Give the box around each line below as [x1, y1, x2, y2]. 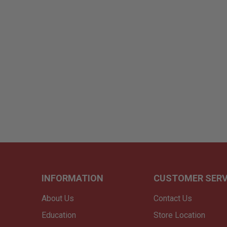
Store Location [153, 210, 205, 220]
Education [42, 210, 77, 220]
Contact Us [153, 194, 192, 204]
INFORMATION [42, 173, 104, 184]
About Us [42, 194, 74, 204]
